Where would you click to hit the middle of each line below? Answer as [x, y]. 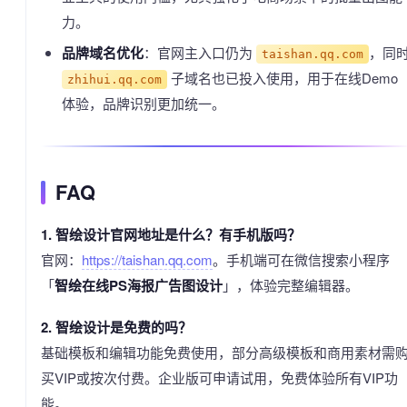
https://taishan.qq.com [147, 259]
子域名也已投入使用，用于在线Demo [283, 78]
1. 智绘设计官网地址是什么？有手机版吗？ [171, 234]
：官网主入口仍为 [199, 52]
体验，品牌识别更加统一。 [143, 103]
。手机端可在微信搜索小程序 [301, 259]
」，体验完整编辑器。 [291, 285]
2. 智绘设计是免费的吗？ [116, 327]
